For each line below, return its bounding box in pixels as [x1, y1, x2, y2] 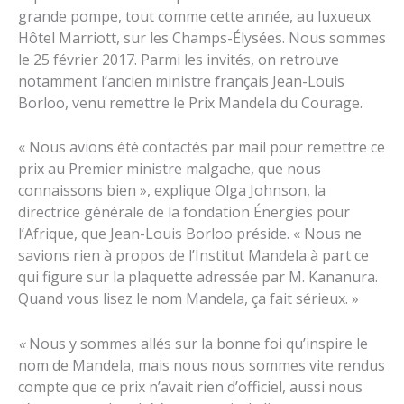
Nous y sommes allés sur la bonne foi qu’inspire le [29, 333, 368, 353]
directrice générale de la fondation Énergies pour [18, 202, 350, 223]
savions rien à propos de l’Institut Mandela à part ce [18, 245, 369, 266]
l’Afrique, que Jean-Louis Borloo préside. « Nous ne [18, 224, 362, 244]
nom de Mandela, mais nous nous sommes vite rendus [18, 354, 385, 375]
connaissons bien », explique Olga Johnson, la [18, 180, 326, 201]
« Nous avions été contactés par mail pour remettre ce [18, 137, 385, 158]
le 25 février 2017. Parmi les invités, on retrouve [18, 49, 339, 69]
